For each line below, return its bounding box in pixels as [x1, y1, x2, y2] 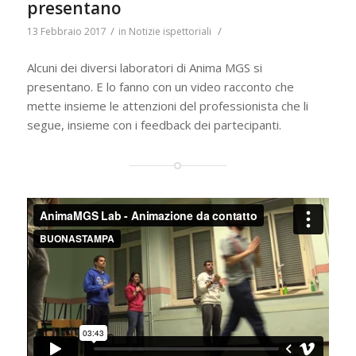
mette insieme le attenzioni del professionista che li [26, 97, 308, 114]
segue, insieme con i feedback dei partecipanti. [26, 116, 281, 133]
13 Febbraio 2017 [26, 25, 106, 39]
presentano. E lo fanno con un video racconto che [26, 78, 294, 95]
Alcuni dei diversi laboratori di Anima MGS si [26, 59, 262, 75]
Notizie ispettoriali [128, 25, 211, 39]
